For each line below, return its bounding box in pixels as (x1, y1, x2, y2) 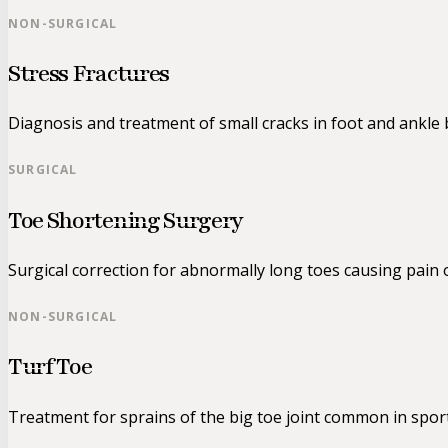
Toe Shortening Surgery (8, 204, 244, 236)
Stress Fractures (8, 58, 169, 90)
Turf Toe (8, 351, 92, 383)
